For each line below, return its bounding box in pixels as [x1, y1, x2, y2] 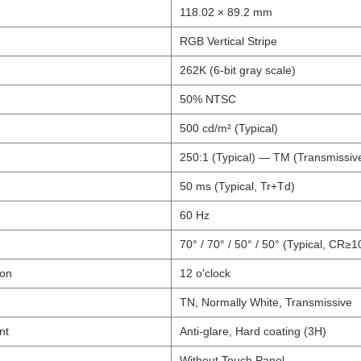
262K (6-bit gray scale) [180, 63, 296, 77]
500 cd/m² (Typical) [180, 121, 278, 135]
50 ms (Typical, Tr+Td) [180, 179, 295, 193]
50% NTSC [180, 92, 236, 106]
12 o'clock [180, 266, 230, 280]
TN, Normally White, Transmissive [180, 295, 352, 309]
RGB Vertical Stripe [180, 34, 277, 48]
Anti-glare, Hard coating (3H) [180, 324, 326, 338]
